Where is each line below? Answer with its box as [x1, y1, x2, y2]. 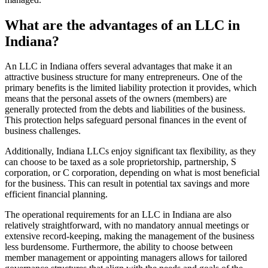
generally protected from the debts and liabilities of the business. [5, 104, 245, 115]
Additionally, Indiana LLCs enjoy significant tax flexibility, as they [5, 146, 256, 157]
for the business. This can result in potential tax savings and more [5, 178, 249, 189]
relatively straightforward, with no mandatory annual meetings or [5, 220, 249, 231]
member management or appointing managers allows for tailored [5, 252, 247, 263]
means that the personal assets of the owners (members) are [5, 93, 227, 104]
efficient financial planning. [5, 189, 108, 200]
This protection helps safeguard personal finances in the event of [5, 115, 246, 126]
